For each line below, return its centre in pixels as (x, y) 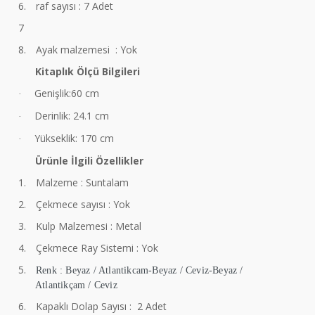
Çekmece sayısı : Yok (83, 204)
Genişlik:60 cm (67, 93)
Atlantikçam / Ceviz (76, 285)
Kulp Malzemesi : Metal (89, 226)
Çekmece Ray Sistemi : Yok (97, 248)
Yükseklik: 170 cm (74, 138)
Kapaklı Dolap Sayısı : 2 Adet (101, 306)
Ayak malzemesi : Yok (86, 50)
